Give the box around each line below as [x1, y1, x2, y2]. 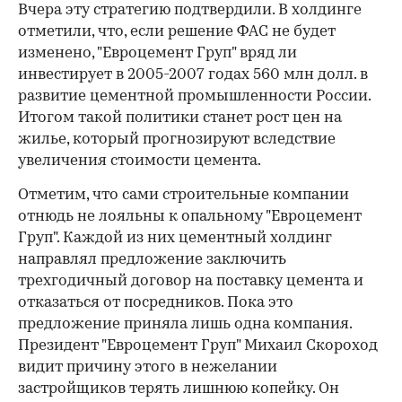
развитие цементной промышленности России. [18, 89, 371, 105]
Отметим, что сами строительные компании [18, 188, 349, 204]
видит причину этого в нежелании [18, 360, 277, 376]
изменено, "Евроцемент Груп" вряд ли [18, 46, 297, 62]
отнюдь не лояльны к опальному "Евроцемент [18, 209, 362, 225]
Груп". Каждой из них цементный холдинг [18, 231, 332, 247]
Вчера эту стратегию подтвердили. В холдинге [18, 3, 362, 19]
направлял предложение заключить [18, 252, 286, 268]
